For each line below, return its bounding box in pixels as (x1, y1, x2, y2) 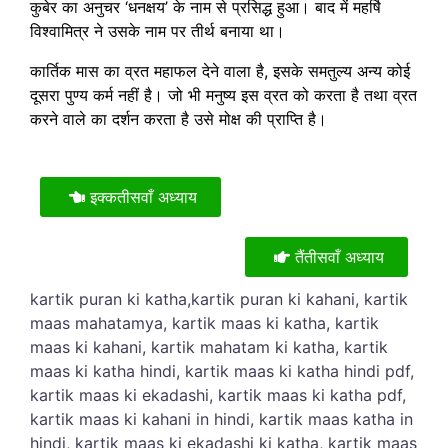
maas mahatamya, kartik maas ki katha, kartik (30, 312, 379, 333)
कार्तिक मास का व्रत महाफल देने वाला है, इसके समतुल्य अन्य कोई (30, 60, 410, 81)
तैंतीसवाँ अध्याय (295, 246, 384, 267)
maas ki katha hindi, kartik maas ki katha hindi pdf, (30, 360, 414, 381)
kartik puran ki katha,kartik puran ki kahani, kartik (30, 288, 408, 309)
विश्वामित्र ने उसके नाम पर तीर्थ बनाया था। (30, 20, 285, 41)
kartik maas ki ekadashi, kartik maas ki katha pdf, (30, 384, 406, 405)
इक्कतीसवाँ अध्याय (90, 186, 197, 207)
